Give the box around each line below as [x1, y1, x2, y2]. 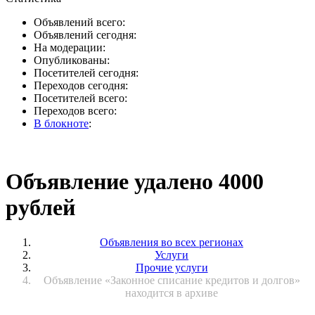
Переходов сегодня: [34, 79, 128, 91]
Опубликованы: [34, 54, 110, 66]
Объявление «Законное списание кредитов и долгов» [43, 274, 300, 286]
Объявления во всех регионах [100, 236, 243, 248]
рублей [6, 195, 75, 221]
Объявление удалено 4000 [6, 169, 264, 195]
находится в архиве [125, 286, 218, 299]
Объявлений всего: [34, 16, 125, 28]
